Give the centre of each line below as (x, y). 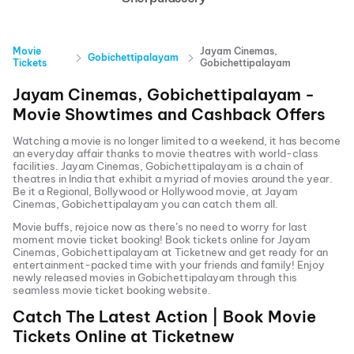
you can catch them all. (218, 204)
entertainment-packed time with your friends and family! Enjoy (169, 265)
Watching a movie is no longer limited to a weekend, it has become (177, 141)
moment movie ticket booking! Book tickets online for (145, 239)
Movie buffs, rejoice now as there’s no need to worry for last (160, 227)
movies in (113, 277)
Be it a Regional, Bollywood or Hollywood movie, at (139, 191)
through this (267, 277)
